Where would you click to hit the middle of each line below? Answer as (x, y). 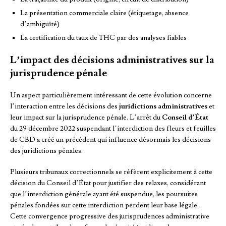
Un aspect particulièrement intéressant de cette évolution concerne (111, 96)
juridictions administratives (163, 107)
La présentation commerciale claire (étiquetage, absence (104, 13)
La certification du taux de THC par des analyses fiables (103, 38)
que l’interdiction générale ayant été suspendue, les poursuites (104, 194)
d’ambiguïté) (40, 24)
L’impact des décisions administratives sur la (112, 60)
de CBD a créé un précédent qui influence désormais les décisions (110, 140)
